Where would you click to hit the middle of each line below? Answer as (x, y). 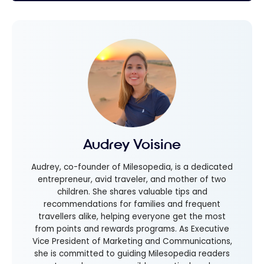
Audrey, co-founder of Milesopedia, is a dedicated (132, 167)
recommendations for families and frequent (132, 204)
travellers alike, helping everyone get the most (132, 216)
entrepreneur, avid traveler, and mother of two (132, 179)
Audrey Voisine (132, 145)
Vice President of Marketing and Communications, (132, 241)
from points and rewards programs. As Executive (132, 229)
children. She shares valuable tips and (132, 192)
